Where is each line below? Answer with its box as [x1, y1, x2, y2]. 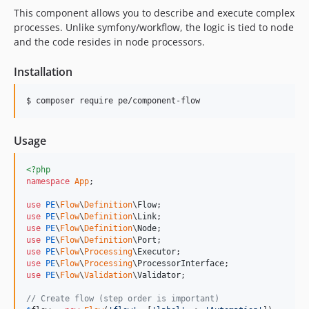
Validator [137, 270, 181, 280]
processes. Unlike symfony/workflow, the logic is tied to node [14, 21, 294, 34]
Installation [14, 64, 72, 79]
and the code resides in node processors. [14, 35, 205, 48]
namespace [26, 177, 70, 186]
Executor [137, 247, 176, 257]
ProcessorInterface [137, 259, 224, 268]
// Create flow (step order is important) [26, 294, 219, 303]
